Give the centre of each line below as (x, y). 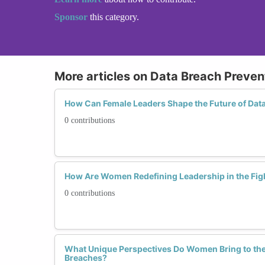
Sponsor (72, 17)
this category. (114, 17)
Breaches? (86, 257)
